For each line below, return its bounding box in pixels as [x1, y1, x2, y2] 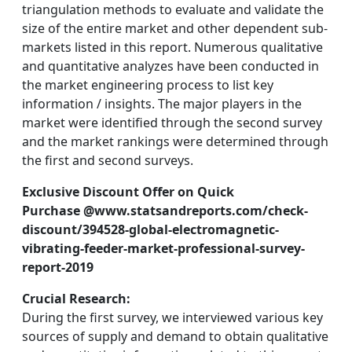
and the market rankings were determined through [22, 133, 328, 150]
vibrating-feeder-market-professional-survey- [22, 240, 305, 257]
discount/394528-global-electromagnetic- [22, 221, 279, 238]
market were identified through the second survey [22, 114, 322, 131]
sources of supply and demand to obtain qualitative [22, 328, 328, 345]
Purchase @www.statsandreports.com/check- [22, 202, 308, 219]
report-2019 [22, 258, 93, 276]
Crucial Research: [22, 290, 130, 307]
